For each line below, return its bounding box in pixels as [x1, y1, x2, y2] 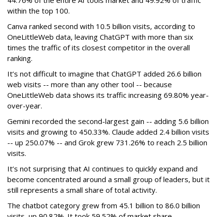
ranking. [7, 53, 32, 63]
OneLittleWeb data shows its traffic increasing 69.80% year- [7, 90, 209, 100]
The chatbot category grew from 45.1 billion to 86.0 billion [7, 201, 200, 211]
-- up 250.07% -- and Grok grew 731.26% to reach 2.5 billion [7, 138, 207, 148]
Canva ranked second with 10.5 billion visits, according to [7, 21, 195, 31]
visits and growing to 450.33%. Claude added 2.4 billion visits [7, 127, 209, 137]
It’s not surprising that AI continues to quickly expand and [7, 164, 198, 174]
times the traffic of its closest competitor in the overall [7, 43, 190, 53]
